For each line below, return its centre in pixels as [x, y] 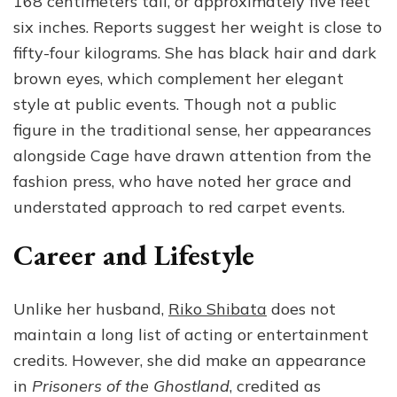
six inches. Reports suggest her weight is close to [198, 27]
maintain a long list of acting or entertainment [191, 334]
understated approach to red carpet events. [179, 207]
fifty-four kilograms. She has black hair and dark [195, 53]
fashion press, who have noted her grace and [183, 182]
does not [301, 308]
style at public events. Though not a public [175, 105]
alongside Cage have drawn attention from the [192, 156]
